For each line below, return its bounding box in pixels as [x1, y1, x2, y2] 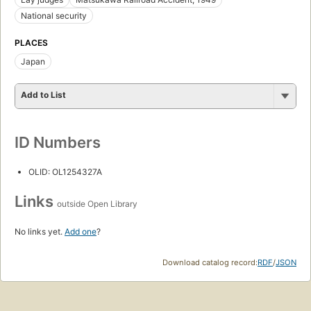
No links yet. [15, 226, 65, 237]
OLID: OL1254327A [28, 167, 102, 178]
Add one [65, 226, 96, 237]
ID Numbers [15, 133, 101, 152]
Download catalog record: [162, 258, 258, 268]
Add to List [21, 90, 66, 101]
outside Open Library [57, 199, 137, 210]
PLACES [15, 37, 48, 49]
